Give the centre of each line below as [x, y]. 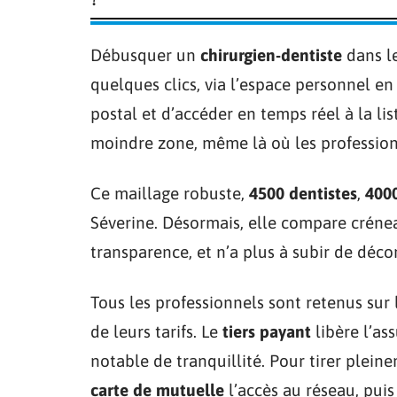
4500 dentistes [303, 193]
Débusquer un [145, 55]
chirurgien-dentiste [271, 55]
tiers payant [267, 331]
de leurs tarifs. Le [156, 331]
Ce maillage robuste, [170, 193]
